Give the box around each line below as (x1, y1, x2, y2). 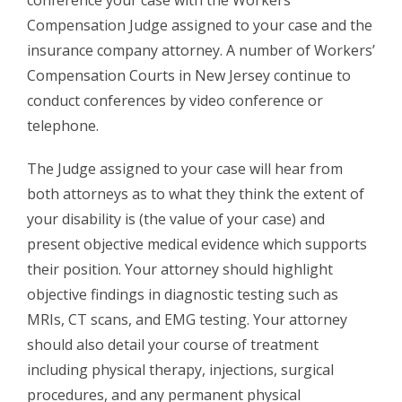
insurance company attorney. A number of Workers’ (27, 39, 375, 60)
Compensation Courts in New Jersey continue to (27, 65, 351, 85)
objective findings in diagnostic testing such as (27, 284, 338, 304)
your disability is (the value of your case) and (27, 208, 325, 229)
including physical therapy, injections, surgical (27, 359, 334, 380)
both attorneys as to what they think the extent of (27, 183, 364, 204)
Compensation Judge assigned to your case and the (27, 14, 372, 35)
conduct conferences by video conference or (27, 90, 323, 110)
